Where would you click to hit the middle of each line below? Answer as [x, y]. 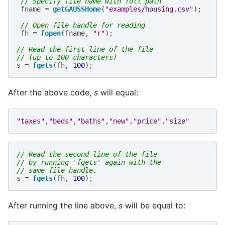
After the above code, [51, 93]
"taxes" [31, 121]
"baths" [91, 121]
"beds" [61, 121]
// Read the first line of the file [85, 49]
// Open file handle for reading [83, 25]
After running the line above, [63, 205]
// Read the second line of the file [87, 154]
